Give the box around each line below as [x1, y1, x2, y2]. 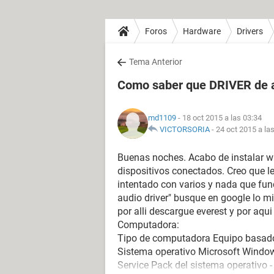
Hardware [183, 26, 221, 36]
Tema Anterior [129, 57, 182, 67]
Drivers [237, 26, 263, 36]
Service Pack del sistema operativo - [117, 259, 272, 271]
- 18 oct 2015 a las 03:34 [176, 113, 262, 122]
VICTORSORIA [160, 125, 210, 134]
